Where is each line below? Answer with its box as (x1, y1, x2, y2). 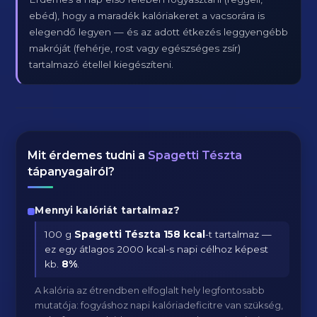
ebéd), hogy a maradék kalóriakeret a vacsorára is (29, 10, 265, 21)
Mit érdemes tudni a (28, 149, 149, 162)
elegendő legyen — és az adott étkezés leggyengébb (29, 26, 289, 38)
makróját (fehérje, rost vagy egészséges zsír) (29, 42, 241, 54)
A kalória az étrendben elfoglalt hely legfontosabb (35, 284, 265, 296)
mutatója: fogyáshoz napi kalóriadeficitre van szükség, (35, 299, 284, 311)
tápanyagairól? (28, 165, 115, 178)
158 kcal (163, 229, 206, 240)
